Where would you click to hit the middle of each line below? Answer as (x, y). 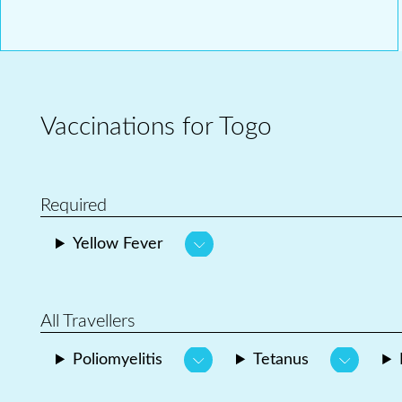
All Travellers (88, 322)
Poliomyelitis (118, 360)
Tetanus (281, 360)
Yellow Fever (118, 245)
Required (74, 206)
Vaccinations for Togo (156, 127)
